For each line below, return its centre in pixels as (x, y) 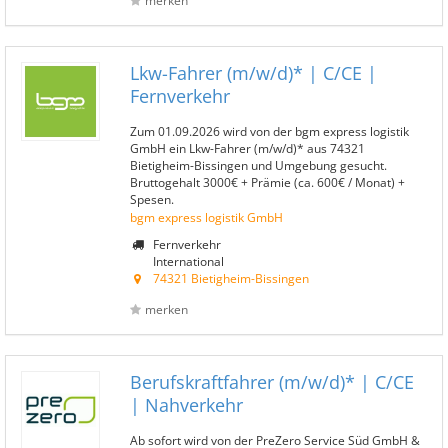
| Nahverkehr (186, 405)
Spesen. (152, 199)
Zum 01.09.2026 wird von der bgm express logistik (269, 131)
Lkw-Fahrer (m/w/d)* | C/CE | (253, 73)
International (187, 261)
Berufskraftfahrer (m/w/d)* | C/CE (272, 382)
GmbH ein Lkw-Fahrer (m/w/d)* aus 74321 (247, 148)
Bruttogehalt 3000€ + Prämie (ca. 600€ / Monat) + (267, 182)
